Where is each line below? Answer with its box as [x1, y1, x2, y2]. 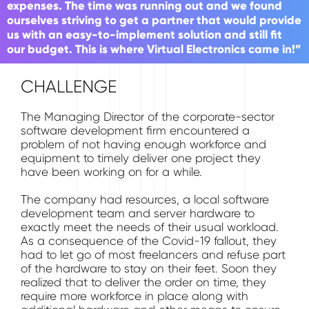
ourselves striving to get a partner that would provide [7, 13, 301, 28]
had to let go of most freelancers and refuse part [21, 248, 286, 261]
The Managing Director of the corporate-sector [21, 110, 275, 123]
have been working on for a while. [21, 165, 202, 179]
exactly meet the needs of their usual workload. [21, 220, 279, 234]
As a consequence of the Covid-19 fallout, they [21, 234, 277, 248]
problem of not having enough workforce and [21, 137, 266, 151]
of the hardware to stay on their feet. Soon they [21, 261, 277, 275]
